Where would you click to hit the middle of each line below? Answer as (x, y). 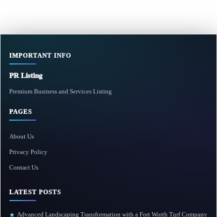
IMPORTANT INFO (40, 55)
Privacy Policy (28, 152)
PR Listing (26, 75)
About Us (22, 136)
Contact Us (24, 167)
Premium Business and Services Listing (61, 91)
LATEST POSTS (35, 192)
